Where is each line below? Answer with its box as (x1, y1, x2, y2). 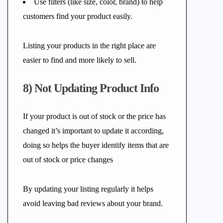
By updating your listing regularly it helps (23, 185, 153, 193)
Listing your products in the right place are (23, 41, 156, 50)
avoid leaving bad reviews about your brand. (23, 199, 163, 208)
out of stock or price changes (23, 155, 113, 164)
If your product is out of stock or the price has (23, 112, 166, 120)
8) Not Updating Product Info (23, 82, 159, 95)
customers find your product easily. (23, 12, 132, 20)
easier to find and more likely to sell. (23, 56, 136, 64)
